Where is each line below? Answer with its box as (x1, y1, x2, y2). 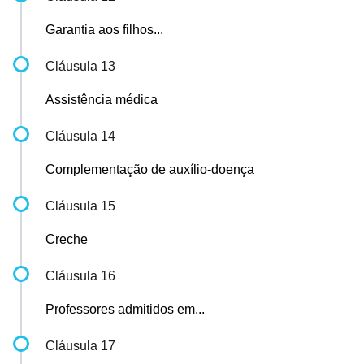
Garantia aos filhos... (45, 23, 163, 37)
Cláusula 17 (45, 339, 115, 353)
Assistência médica (45, 93, 158, 106)
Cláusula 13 (45, 59, 115, 73)
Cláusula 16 (45, 269, 115, 283)
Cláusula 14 (45, 129, 115, 143)
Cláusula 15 (45, 199, 115, 213)
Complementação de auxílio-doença (45, 162, 254, 176)
